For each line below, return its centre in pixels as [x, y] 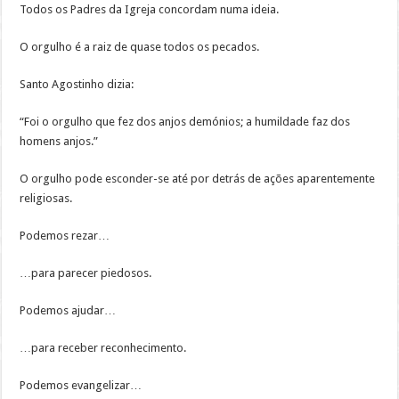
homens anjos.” [59, 142]
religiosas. [46, 199]
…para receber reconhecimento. [103, 348]
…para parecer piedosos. [86, 273]
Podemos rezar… [65, 236]
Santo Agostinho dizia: [77, 85]
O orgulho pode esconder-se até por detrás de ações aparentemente [198, 179]
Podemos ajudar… [68, 311]
